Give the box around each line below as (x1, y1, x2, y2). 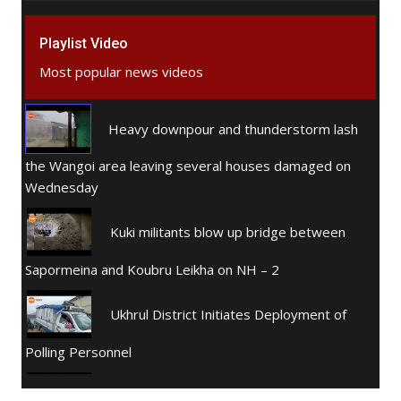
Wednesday (25, 178, 98, 197)
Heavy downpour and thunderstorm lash (108, 120, 358, 139)
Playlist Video (39, 35, 128, 53)
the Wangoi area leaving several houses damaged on (25, 157, 351, 175)
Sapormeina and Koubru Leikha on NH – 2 (25, 260, 279, 279)
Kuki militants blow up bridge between (110, 223, 346, 242)
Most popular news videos (39, 63, 203, 81)
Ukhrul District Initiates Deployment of (110, 305, 346, 324)
